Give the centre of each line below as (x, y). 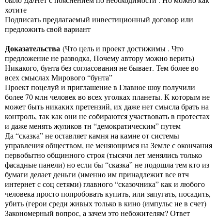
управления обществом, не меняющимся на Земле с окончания (108, 145)
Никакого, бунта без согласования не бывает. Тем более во (102, 67)
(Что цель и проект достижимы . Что (122, 48)
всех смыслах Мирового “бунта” (59, 77)
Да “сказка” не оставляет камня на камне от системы (92, 135)
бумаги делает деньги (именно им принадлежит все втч (97, 174)
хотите (16, 9)
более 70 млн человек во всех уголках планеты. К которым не (107, 96)
